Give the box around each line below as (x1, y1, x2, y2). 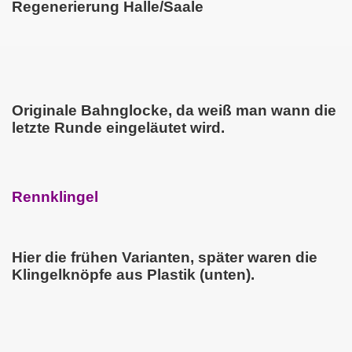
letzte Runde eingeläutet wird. (12, 119, 225, 136)
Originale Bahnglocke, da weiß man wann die (12, 101, 336, 119)
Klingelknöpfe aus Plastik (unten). (12, 266, 255, 284)
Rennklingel (12, 188, 98, 205)
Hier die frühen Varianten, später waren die (12, 249, 317, 266)
